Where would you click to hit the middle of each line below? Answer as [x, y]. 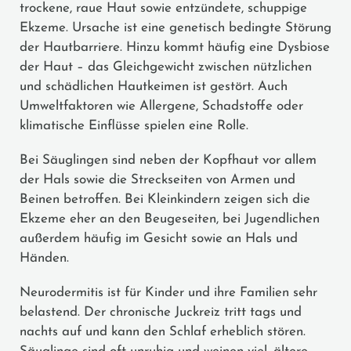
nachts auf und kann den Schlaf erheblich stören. [163, 331]
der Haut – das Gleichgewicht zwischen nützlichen [166, 67]
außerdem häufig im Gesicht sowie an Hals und [159, 238]
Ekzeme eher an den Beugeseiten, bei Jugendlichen [170, 219]
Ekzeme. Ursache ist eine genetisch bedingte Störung [175, 27]
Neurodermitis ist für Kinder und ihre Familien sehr [168, 292]
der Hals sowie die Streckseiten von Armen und [157, 179]
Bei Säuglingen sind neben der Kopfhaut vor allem [168, 160]
